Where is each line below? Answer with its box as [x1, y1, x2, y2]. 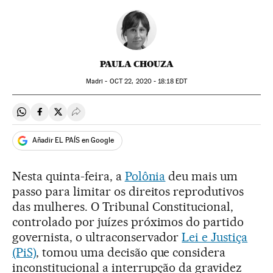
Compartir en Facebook [39, 111, 138, 123]
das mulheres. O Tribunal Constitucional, [12, 199, 234, 214]
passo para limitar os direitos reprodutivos [12, 183, 244, 199]
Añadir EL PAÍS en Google [32, 136, 114, 145]
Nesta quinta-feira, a [12, 168, 125, 183]
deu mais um [165, 168, 238, 183]
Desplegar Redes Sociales [76, 111, 184, 123]
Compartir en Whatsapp [21, 111, 121, 123]
